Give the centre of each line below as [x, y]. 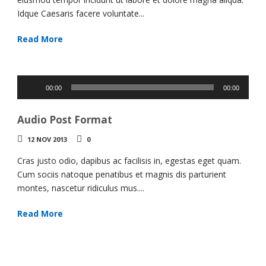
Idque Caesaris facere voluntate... [81, 14]
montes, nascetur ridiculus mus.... [81, 188]
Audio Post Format [65, 120]
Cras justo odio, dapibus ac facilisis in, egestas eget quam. [129, 161]
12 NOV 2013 [47, 140]
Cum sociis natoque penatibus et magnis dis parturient [122, 175]
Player [28, 96]
